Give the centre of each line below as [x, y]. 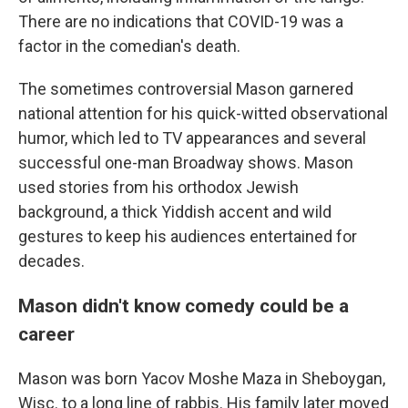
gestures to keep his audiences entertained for [188, 237]
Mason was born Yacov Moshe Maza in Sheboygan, [202, 379]
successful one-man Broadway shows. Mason [186, 163]
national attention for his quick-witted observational [203, 114]
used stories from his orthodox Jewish [158, 188]
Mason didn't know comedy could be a [184, 306]
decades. [51, 261]
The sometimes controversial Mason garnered [186, 89]
